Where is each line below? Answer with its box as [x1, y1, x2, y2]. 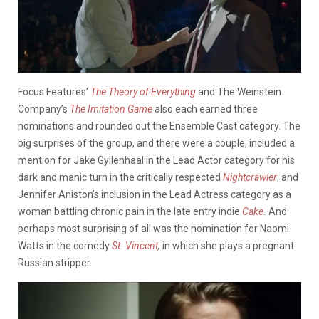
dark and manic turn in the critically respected [18, 172, 223, 184]
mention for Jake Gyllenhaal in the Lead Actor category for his [18, 155, 295, 167]
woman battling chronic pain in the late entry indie [18, 206, 242, 218]
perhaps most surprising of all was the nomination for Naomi [18, 223, 289, 235]
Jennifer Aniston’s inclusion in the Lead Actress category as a [18, 189, 291, 201]
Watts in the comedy [18, 240, 112, 252]
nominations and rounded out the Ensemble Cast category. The [18, 120, 300, 132]
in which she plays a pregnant [162, 240, 294, 252]
